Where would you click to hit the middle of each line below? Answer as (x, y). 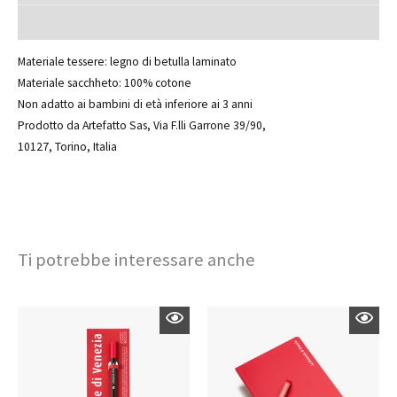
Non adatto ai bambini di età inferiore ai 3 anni (135, 105)
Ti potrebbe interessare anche (136, 260)
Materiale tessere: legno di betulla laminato (127, 62)
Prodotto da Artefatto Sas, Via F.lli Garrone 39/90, (142, 126)
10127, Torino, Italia (67, 147)
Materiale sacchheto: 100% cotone (105, 83)
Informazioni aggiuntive (89, 21)
